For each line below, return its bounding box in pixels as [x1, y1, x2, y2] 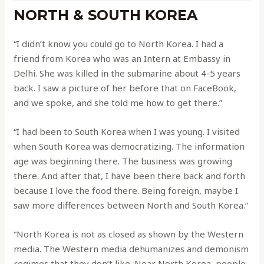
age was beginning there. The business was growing [14, 154, 233, 167]
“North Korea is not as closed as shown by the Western [14, 227, 244, 240]
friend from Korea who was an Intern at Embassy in [14, 52, 231, 64]
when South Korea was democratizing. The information [14, 140, 245, 152]
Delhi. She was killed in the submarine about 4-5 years [14, 67, 241, 79]
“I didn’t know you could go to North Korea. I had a [14, 37, 224, 49]
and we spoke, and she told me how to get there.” [14, 96, 223, 108]
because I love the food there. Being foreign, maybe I [14, 184, 239, 196]
